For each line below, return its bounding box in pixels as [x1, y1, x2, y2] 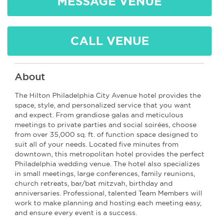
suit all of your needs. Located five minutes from [15, 140, 178, 148]
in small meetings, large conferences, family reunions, [15, 170, 195, 177]
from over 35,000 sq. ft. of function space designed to [15, 131, 198, 138]
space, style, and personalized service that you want [15, 101, 191, 109]
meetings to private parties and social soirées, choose [15, 121, 197, 129]
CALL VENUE [70, 34, 149, 47]
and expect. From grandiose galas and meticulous [15, 111, 183, 119]
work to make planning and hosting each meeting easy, [15, 199, 201, 207]
